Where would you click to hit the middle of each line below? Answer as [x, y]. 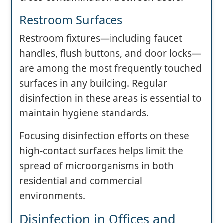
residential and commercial [81, 181]
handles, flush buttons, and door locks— [110, 54]
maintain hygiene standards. [84, 113]
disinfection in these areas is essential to [111, 98]
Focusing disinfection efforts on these [104, 136]
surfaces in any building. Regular [93, 83]
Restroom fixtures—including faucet [101, 39]
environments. [52, 196]
